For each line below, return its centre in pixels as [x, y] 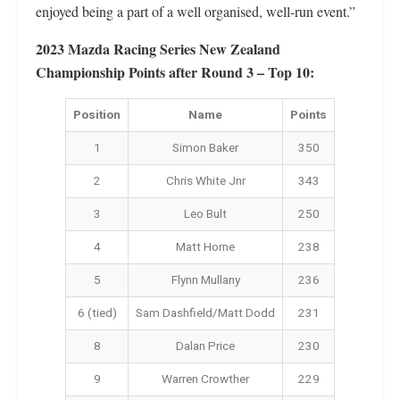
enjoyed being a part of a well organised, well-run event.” [196, 11]
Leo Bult [205, 214]
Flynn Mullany [205, 280]
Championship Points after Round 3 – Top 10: [175, 72]
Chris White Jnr [205, 181]
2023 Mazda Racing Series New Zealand [158, 49]
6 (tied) [97, 313]
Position [97, 115]
